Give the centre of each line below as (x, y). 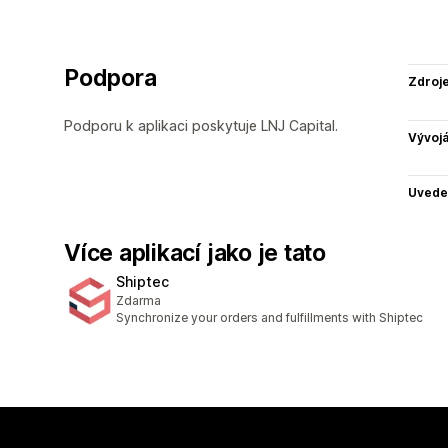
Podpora (110, 77)
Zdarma (138, 301)
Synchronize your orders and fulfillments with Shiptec (269, 318)
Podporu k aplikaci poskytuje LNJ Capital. (201, 125)
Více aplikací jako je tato (195, 252)
